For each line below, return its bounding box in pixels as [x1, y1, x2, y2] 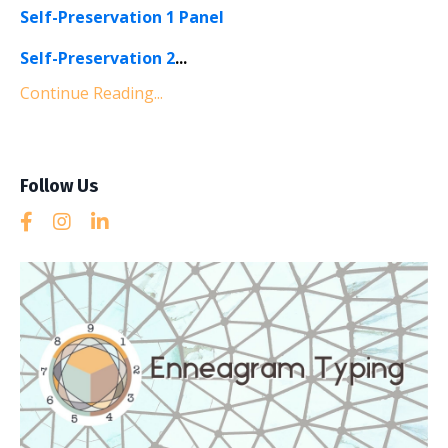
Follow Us [20, 174, 98, 197]
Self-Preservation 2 [20, 46, 175, 69]
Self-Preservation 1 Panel [20, 5, 224, 28]
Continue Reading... [20, 81, 163, 104]
